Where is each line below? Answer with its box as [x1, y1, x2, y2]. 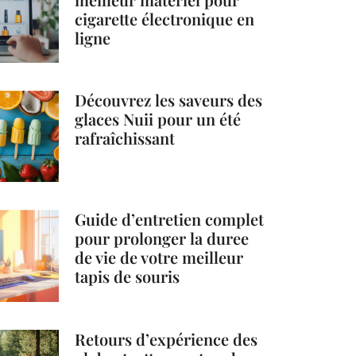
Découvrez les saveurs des [75, 89, 263, 111]
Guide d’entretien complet [75, 208, 265, 230]
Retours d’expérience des [75, 327, 258, 350]
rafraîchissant [75, 127, 176, 149]
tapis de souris [75, 265, 180, 288]
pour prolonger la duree [75, 227, 250, 250]
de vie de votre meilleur [75, 246, 244, 269]
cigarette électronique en [75, 8, 255, 30]
